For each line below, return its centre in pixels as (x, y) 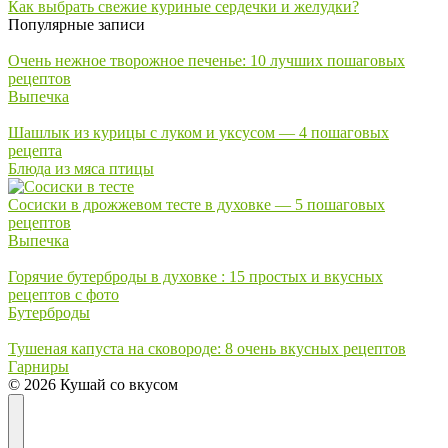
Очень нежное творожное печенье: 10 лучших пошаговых (206, 60)
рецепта (35, 150)
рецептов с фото (63, 294)
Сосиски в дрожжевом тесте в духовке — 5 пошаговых (196, 204)
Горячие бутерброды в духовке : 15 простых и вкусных (195, 276)
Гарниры (38, 366)
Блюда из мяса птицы (81, 168)
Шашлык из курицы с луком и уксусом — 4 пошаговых (198, 132)
